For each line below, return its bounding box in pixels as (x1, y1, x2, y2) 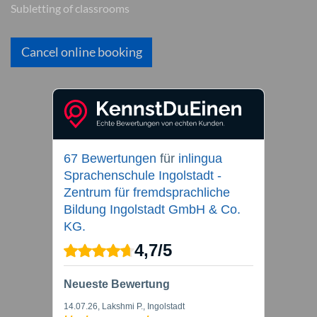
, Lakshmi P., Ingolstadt (98, 301, 185, 311)
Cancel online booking (21, 44, 142, 60)
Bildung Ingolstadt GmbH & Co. (64, 202, 241, 217)
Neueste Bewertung (64, 278, 170, 290)
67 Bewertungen (64, 151, 156, 166)
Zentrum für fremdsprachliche (64, 185, 230, 200)
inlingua (178, 151, 222, 166)
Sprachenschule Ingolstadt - (64, 168, 221, 183)
